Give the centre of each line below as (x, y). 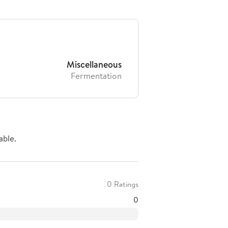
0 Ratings (123, 184)
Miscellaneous (94, 64)
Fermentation (96, 76)
